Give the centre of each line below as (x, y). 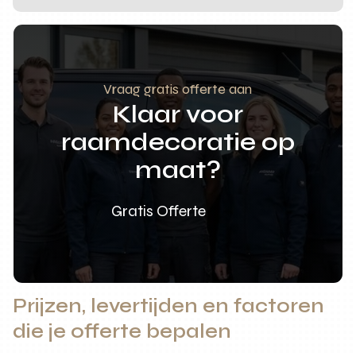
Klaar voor (178, 114)
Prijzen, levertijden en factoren (169, 306)
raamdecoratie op (178, 142)
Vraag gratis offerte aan (178, 89)
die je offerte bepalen (122, 332)
